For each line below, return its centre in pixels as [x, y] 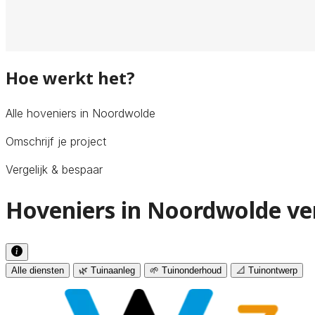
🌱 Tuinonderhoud [186, 270]
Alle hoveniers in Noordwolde [81, 113]
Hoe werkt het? [70, 77]
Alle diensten [38, 270]
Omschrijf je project [56, 141]
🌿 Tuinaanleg [107, 270]
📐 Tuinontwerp [267, 270]
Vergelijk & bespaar [54, 169]
